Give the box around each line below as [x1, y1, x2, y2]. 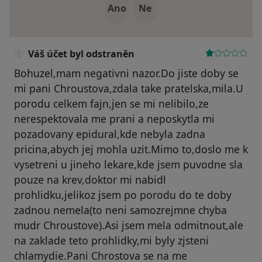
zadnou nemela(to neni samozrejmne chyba [14, 203, 227, 218]
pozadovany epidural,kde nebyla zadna [14, 127, 205, 142]
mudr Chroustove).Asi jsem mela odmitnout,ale [14, 218, 243, 233]
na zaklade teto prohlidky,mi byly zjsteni [14, 233, 209, 248]
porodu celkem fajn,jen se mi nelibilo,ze [14, 96, 209, 111]
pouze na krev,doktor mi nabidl [14, 173, 166, 187]
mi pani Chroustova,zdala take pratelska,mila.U [14, 81, 243, 96]
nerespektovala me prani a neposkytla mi [14, 112, 215, 126]
